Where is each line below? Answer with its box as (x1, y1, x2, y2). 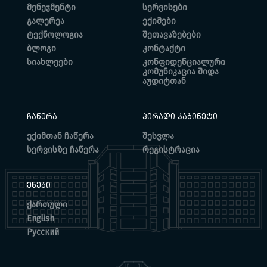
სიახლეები (27, 57, 73, 67)
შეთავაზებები (142, 29, 201, 40)
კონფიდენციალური (142, 57, 225, 67)
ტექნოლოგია (27, 29, 83, 40)
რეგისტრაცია (142, 144, 200, 155)
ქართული (27, 199, 67, 210)
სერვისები (142, 2, 187, 13)
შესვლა (142, 131, 174, 141)
